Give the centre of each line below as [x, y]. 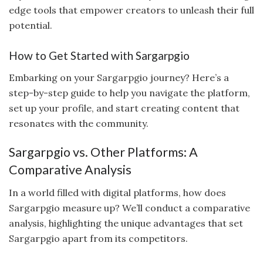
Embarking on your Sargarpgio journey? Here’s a [119, 77]
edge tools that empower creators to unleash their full [131, 10]
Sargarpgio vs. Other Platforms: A [103, 152]
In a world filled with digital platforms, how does [117, 193]
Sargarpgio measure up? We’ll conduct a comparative [129, 208]
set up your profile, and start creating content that [124, 108]
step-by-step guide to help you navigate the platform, [129, 92]
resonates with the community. [79, 123]
